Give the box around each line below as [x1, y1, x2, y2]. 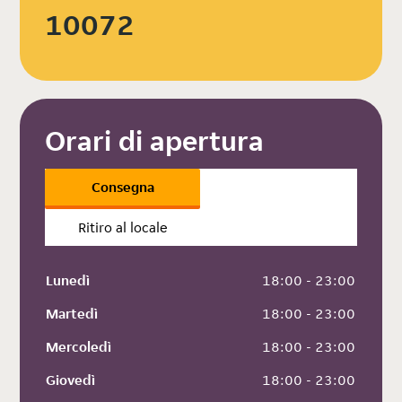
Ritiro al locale [77, 218, 168, 238]
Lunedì [46, 271, 91, 291]
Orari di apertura [45, 123, 265, 160]
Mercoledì [46, 337, 112, 357]
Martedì [46, 304, 99, 324]
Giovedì [46, 371, 96, 390]
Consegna [91, 178, 154, 197]
